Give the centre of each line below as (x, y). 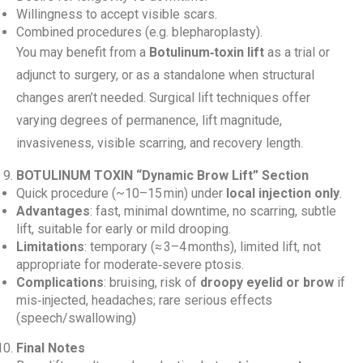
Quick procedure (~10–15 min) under (121, 193)
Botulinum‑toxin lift (207, 52)
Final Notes (51, 348)
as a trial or (297, 52)
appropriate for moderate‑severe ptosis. (130, 265)
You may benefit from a (83, 52)
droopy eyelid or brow (267, 282)
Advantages (53, 211)
